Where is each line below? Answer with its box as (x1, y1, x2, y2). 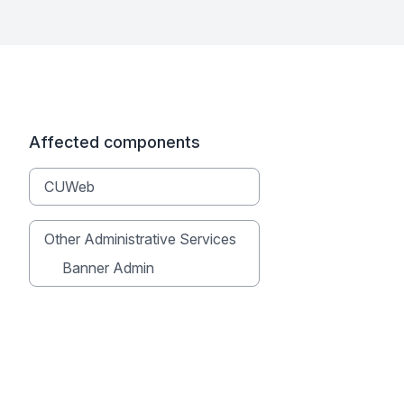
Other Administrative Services (44, 230, 236, 248)
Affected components (29, 133, 200, 151)
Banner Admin (62, 259, 154, 277)
